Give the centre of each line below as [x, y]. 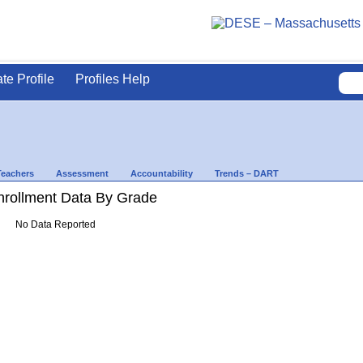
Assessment [82, 173]
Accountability [162, 173]
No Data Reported [55, 224]
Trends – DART [247, 173]
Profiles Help [113, 79]
